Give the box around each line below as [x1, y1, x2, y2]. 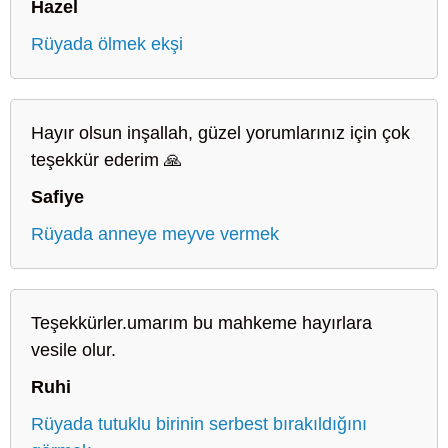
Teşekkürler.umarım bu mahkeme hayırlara [31, 312, 372, 333]
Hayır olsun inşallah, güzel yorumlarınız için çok [31, 122, 410, 143]
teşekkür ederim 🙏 [31, 149, 182, 170]
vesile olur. [31, 339, 116, 360]
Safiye [31, 186, 84, 207]
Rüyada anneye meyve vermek [31, 223, 279, 244]
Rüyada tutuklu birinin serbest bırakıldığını [31, 413, 367, 434]
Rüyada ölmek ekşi [31, 33, 183, 54]
